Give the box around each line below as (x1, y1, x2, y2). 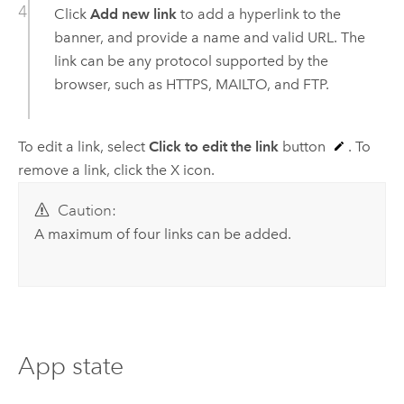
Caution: (57, 201, 116, 221)
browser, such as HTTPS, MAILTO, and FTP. (53, 76, 329, 94)
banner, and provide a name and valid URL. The (53, 29, 365, 47)
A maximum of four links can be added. (34, 225, 292, 243)
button (278, 137, 329, 155)
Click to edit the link (148, 137, 279, 155)
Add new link (89, 5, 177, 23)
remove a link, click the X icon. (17, 161, 215, 179)
